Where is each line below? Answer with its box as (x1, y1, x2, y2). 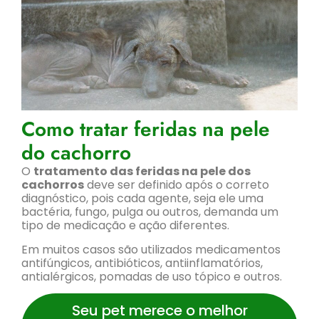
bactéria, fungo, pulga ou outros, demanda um (21, 204, 278, 221)
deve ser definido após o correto (84, 177, 269, 194)
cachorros (21, 177, 84, 194)
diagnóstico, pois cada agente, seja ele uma (21, 190, 263, 207)
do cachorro (21, 138, 131, 168)
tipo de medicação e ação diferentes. (21, 217, 229, 234)
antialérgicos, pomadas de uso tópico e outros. (21, 268, 282, 285)
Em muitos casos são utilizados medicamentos (21, 241, 281, 258)
